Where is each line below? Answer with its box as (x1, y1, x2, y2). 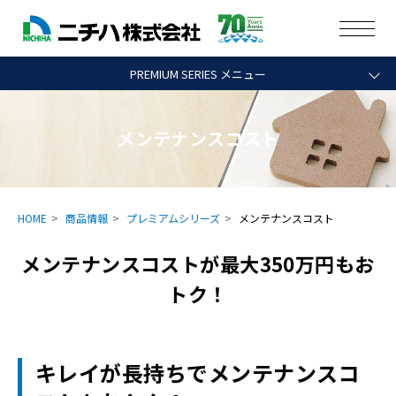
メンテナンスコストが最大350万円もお (21, 249, 375, 278)
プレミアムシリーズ (126, 210, 220, 225)
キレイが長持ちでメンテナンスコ (35, 357, 361, 388)
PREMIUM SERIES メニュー (130, 65, 266, 82)
